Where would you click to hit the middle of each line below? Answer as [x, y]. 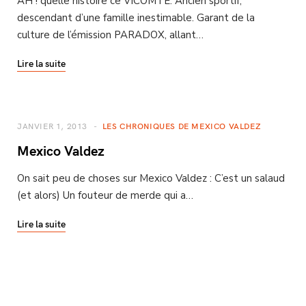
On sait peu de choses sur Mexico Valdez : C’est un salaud [151, 178]
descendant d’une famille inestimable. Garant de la [136, 17]
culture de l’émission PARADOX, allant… [110, 34]
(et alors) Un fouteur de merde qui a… [105, 195]
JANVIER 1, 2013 [52, 125]
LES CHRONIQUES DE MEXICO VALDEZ [182, 125]
